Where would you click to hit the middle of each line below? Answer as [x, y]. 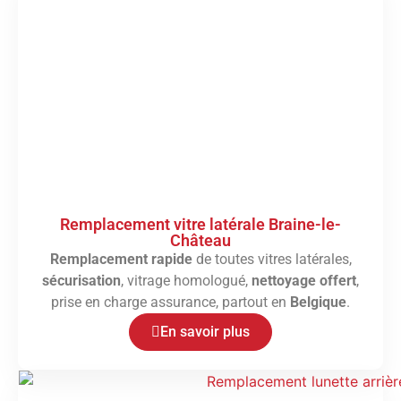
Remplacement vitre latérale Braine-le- [200, 225]
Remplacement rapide [121, 260]
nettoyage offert [304, 281]
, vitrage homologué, [186, 281]
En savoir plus [205, 332]
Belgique [318, 303]
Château [200, 241]
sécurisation [81, 281]
